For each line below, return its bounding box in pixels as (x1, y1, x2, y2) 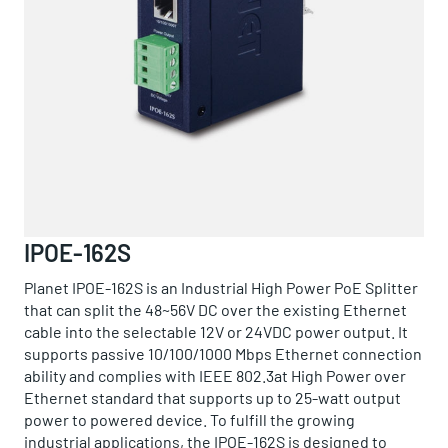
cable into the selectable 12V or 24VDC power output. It (24, 322, 408, 341)
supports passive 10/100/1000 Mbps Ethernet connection (24, 344, 422, 363)
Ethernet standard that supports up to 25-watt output (24, 388, 401, 407)
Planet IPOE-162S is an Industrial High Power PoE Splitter (24, 278, 418, 297)
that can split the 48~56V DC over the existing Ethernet (24, 300, 407, 319)
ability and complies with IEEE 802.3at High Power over (24, 366, 406, 385)
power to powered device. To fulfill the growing (24, 410, 355, 429)
